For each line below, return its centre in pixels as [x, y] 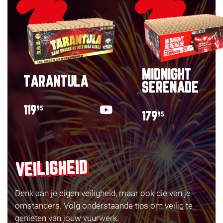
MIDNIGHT [167, 75]
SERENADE [170, 88]
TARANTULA [56, 82]
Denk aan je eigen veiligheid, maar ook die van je [103, 193]
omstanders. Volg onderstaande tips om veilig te [104, 206]
